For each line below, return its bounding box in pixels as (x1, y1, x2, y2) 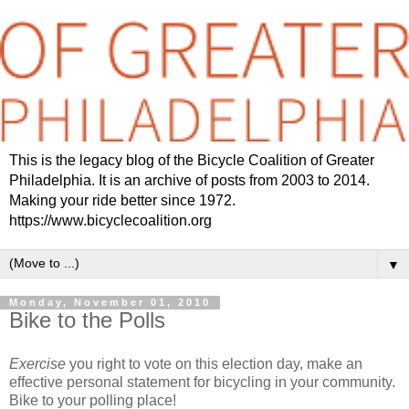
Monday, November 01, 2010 (9, 297, 211, 309)
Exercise (9, 356, 66, 372)
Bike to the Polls (9, 308, 165, 333)
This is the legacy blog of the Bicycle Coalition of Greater (9, 152, 374, 169)
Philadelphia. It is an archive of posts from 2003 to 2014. (9, 173, 370, 189)
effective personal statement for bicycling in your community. (9, 374, 395, 391)
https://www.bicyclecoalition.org (9, 213, 212, 229)
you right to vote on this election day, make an (66, 356, 362, 372)
